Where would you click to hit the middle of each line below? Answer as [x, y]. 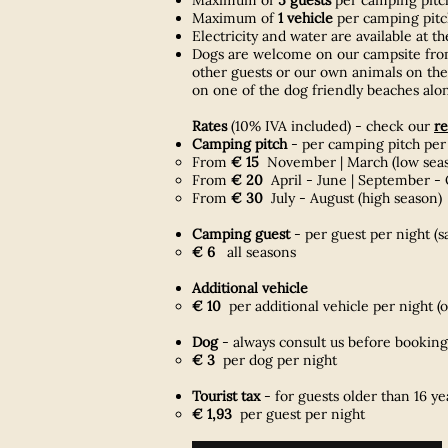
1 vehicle [305, 17]
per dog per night [276, 359]
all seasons [255, 251]
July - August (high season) [352, 197]
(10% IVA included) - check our [330, 125]
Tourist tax [226, 395]
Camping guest [241, 233]
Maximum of [235, 17]
